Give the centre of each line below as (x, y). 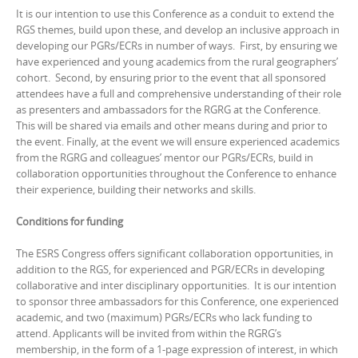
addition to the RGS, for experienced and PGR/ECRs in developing (170, 269)
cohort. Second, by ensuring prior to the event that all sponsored (171, 78)
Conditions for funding (70, 221)
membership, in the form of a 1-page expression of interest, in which (177, 349)
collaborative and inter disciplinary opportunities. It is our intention (176, 285)
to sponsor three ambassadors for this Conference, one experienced (177, 301)
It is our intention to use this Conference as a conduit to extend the (175, 14)
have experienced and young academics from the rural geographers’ (177, 62)
